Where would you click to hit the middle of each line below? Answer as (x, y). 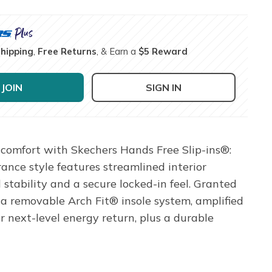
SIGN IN (164, 87)
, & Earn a (118, 51)
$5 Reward (163, 51)
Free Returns (67, 51)
